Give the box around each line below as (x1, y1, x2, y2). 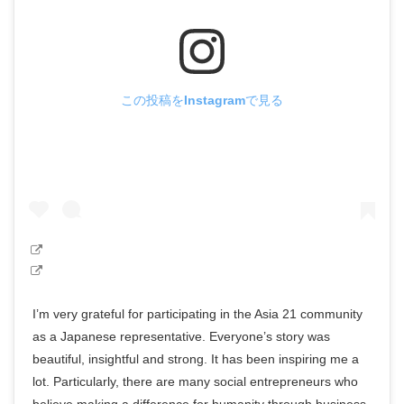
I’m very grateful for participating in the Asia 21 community (32, 307, 363, 322)
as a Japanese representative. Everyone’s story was (32, 329, 331, 344)
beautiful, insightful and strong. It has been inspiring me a (32, 352, 360, 367)
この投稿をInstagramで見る (121, 92, 283, 107)
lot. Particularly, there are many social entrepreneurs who (32, 374, 359, 390)
